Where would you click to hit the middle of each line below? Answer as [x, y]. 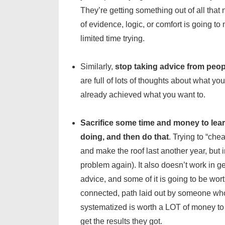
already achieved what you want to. [143, 94]
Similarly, [98, 66]
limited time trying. [113, 38]
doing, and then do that [125, 137]
